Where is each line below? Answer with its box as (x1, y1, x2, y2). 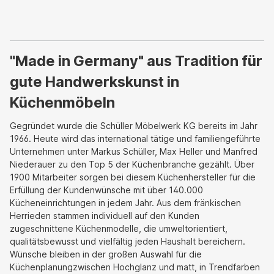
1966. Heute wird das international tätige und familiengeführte (10, 133, 261, 144)
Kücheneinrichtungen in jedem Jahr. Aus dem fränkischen (10, 197, 241, 208)
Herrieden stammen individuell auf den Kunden (10, 210, 199, 221)
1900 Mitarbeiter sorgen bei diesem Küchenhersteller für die (10, 171, 256, 182)
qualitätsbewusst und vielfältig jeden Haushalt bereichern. (10, 235, 245, 246)
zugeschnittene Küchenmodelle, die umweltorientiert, (10, 223, 228, 234)
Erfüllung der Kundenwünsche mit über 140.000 (10, 184, 203, 195)
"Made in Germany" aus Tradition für (10, 51, 262, 70)
